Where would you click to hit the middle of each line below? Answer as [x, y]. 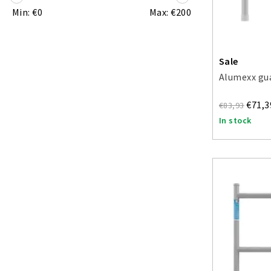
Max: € [162, 12]
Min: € [25, 12]
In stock [235, 120]
